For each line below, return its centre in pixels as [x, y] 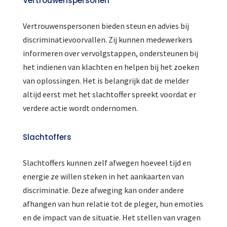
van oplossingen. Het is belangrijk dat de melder [106, 81]
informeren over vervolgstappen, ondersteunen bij [110, 53]
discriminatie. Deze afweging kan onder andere [103, 190]
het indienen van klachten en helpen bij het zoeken [111, 67]
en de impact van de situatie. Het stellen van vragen [111, 218]
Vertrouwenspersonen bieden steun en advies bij [106, 26]
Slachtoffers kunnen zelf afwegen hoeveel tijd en [107, 163]
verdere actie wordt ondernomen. [80, 108]
